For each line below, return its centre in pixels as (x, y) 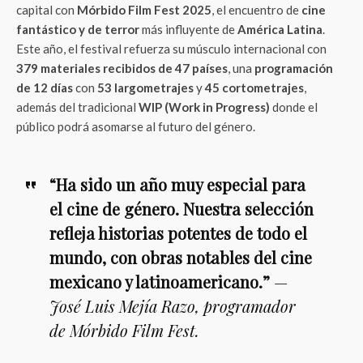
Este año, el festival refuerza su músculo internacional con (171, 49)
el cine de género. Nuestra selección (181, 209)
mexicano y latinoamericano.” (159, 282)
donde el (294, 107)
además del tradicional (77, 107)
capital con (47, 10)
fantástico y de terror (78, 29)
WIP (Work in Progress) (204, 107)
